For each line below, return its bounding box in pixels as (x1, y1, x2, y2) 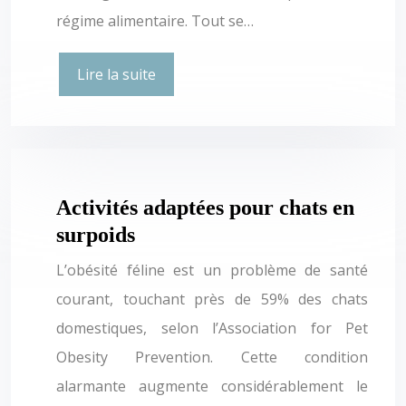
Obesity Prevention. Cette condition (56, 346, 368, 367)
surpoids (56, 222, 135, 246)
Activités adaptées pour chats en (56, 195, 354, 219)
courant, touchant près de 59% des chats (56, 288, 368, 309)
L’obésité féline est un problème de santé (56, 259, 368, 280)
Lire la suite (77, 63, 156, 84)
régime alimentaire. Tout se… (56, 10, 254, 31)
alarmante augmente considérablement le (56, 375, 368, 396)
